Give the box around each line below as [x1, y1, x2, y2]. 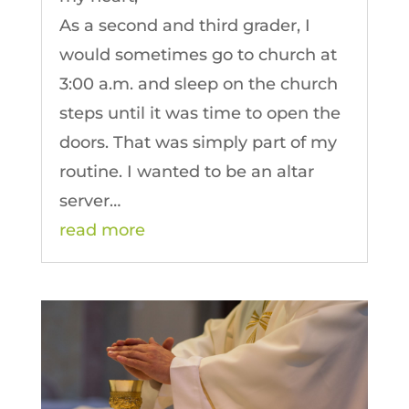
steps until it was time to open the [58, 103, 341, 124]
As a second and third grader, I [58, 16, 310, 37]
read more [58, 220, 145, 241]
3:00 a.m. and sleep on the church [58, 74, 338, 95]
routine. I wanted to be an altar [58, 162, 314, 183]
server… [58, 191, 121, 212]
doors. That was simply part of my [58, 132, 337, 153]
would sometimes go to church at [58, 45, 337, 66]
